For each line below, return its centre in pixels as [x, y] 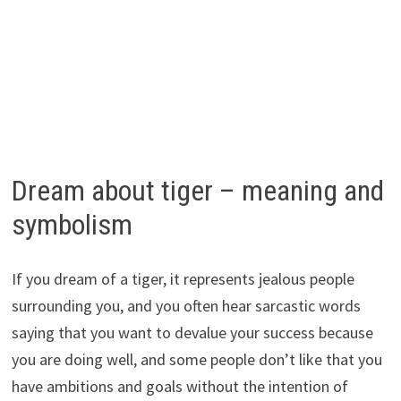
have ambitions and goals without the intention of [179, 386]
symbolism [72, 225]
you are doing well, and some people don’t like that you [196, 359]
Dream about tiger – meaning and [197, 191]
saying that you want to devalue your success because [192, 332]
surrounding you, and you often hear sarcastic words [186, 305]
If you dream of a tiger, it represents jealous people [183, 278]
